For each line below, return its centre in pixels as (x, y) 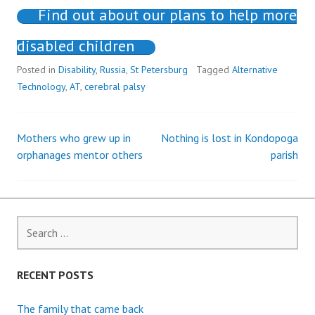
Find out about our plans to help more (167, 15)
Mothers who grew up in (74, 138)
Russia (113, 70)
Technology (41, 86)
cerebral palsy (115, 86)
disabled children (76, 46)
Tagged (214, 70)
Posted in (38, 70)
